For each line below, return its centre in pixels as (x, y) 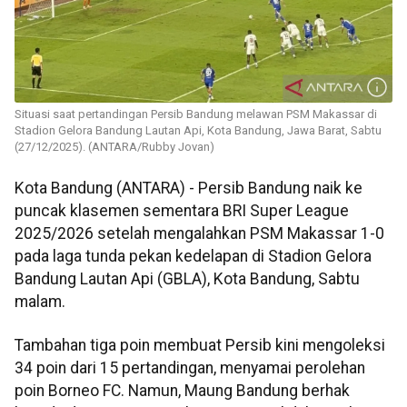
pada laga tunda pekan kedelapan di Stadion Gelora (193, 257)
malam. (40, 302)
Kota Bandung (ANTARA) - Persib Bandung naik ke (189, 189)
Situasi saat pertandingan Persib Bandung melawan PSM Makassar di (196, 114)
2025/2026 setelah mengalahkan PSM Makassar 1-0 (199, 234)
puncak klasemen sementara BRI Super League (182, 211)
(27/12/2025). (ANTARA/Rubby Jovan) (114, 147)
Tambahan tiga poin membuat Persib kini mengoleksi (200, 345)
